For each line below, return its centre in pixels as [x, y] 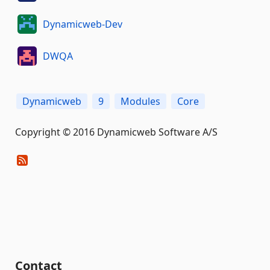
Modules [140, 101]
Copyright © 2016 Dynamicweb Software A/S [116, 132]
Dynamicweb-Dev [82, 24]
